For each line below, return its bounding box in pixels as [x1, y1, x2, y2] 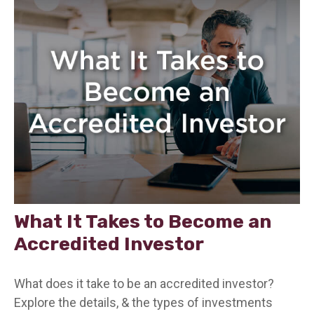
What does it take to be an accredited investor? [14, 275, 274, 291]
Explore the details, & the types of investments [14, 294, 273, 310]
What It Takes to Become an [14, 210, 271, 233]
